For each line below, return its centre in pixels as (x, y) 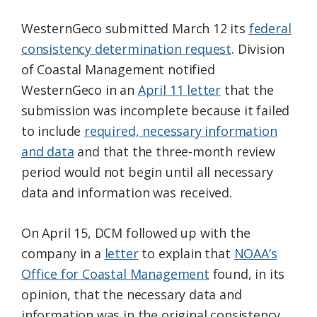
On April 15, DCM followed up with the (136, 232)
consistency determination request (127, 48)
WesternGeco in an (80, 90)
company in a (63, 253)
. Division (258, 48)
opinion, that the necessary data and (132, 294)
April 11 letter (179, 90)
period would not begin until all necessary (147, 172)
